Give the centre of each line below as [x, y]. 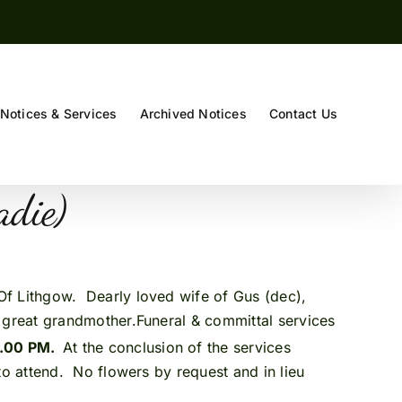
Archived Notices [193, 114]
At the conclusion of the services [176, 348]
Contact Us [303, 114]
